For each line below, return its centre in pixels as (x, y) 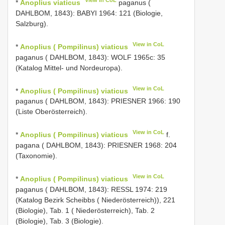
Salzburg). (32, 24)
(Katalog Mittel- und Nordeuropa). (69, 68)
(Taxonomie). (36, 156)
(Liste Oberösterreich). (51, 112)
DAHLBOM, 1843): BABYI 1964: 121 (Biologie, (89, 13)
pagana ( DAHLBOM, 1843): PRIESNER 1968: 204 (96, 145)
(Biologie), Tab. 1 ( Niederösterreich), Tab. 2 (85, 210)
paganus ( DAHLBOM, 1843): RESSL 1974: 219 (91, 189)
